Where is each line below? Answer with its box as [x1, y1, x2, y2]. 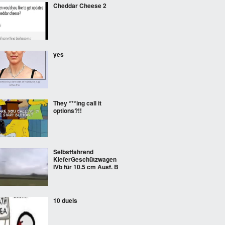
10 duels [53, 196, 77, 205]
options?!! [53, 106, 82, 115]
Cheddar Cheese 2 [53, 1, 106, 10]
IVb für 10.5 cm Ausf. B [53, 162, 119, 171]
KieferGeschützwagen [53, 155, 117, 164]
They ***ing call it [53, 98, 101, 107]
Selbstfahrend [53, 147, 93, 156]
